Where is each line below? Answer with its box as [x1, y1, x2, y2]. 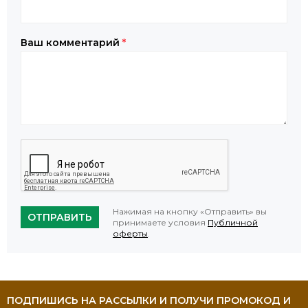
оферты [113, 228, 148, 239]
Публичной [208, 217, 258, 228]
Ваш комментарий [21, 36, 122, 49]
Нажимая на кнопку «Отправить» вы [113, 206, 267, 217]
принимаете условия [113, 217, 208, 228]
